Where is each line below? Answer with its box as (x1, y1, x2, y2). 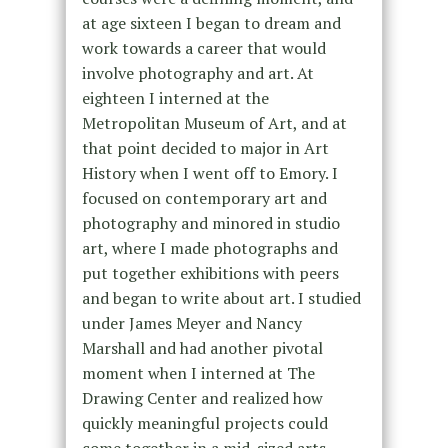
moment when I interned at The (81, 362, 315, 385)
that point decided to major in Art (81, 137, 329, 160)
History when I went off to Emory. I (81, 162, 338, 185)
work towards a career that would (81, 37, 326, 60)
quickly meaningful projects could (81, 412, 328, 435)
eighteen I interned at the (81, 87, 269, 110)
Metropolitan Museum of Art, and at (81, 112, 347, 135)
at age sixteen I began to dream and (81, 12, 341, 35)
